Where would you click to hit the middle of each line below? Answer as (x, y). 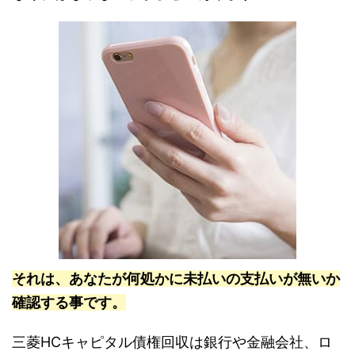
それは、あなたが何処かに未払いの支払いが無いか (176, 279)
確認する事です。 (69, 303)
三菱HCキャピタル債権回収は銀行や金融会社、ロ (172, 342)
